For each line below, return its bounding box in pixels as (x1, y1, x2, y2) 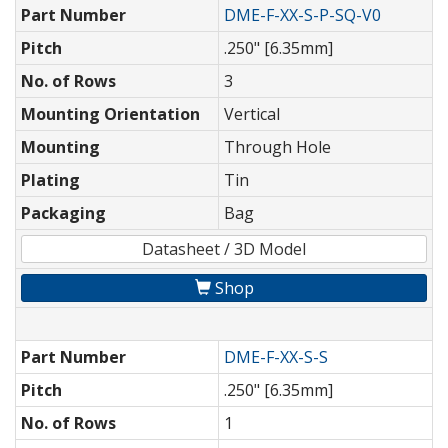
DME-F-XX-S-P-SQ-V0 (224, 4, 381, 27)
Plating (21, 169, 80, 192)
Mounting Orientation (21, 103, 200, 126)
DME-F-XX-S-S (224, 346, 328, 369)
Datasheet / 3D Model (142, 238, 306, 261)
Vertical (224, 103, 280, 126)
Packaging (21, 202, 106, 225)
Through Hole (224, 136, 331, 159)
